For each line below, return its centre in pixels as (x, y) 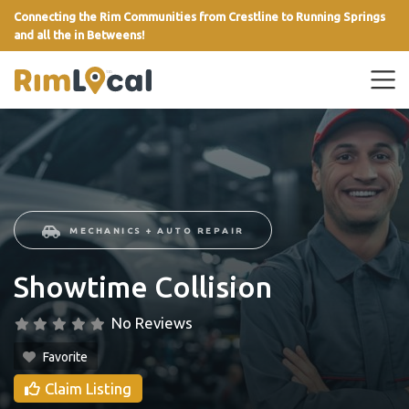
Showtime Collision (143, 287)
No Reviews (152, 323)
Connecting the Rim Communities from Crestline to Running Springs (199, 16)
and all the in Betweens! (79, 35)
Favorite (66, 357)
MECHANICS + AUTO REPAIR (157, 231)
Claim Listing (88, 389)
